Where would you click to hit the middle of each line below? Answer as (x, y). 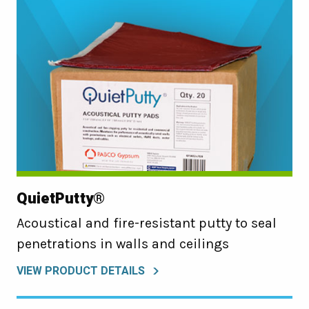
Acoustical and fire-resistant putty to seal (147, 223)
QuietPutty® (61, 199)
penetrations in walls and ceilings (123, 244)
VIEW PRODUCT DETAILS (81, 271)
